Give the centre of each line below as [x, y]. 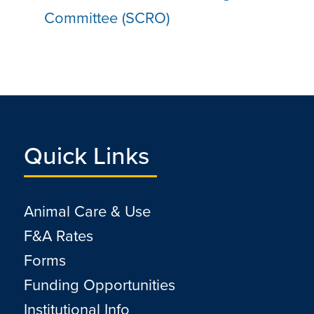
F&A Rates [58, 235]
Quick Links [86, 155]
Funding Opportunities [99, 285]
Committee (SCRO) [107, 18]
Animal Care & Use [87, 211]
